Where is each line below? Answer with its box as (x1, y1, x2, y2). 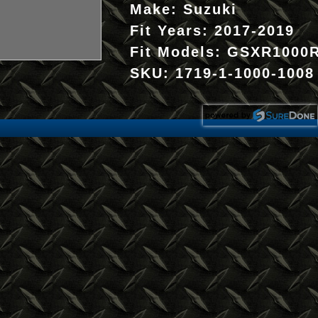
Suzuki (183, 1, 237, 17)
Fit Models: (130, 44, 227, 60)
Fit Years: (130, 23, 214, 38)
